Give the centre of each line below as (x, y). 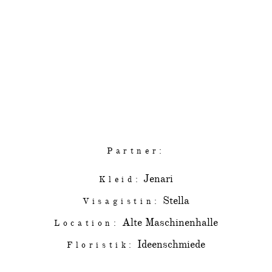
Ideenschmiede (171, 244)
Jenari (158, 179)
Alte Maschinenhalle (170, 223)
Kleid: (120, 179)
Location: (87, 223)
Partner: (136, 151)
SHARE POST (136, 45)
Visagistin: (121, 201)
